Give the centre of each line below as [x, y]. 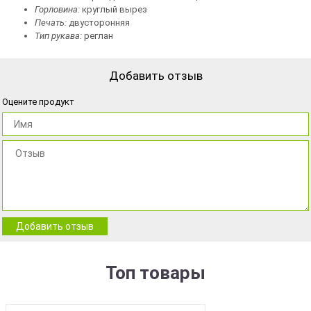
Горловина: [57, 9]
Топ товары [155, 273]
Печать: [51, 23]
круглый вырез [114, 9]
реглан [98, 36]
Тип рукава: [58, 36]
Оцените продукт [38, 102]
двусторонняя [98, 23]
